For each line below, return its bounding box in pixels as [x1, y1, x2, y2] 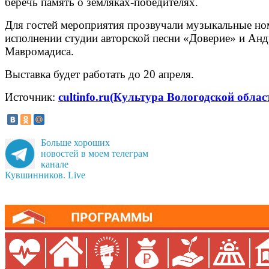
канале [41, 159, 68, 170]
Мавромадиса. [5, 44, 74, 58]
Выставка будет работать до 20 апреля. [5, 67, 194, 80]
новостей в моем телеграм [41, 148, 148, 159]
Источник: [5, 90, 58, 103]
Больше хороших [41, 138, 110, 148]
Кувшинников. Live [5, 170, 85, 181]
